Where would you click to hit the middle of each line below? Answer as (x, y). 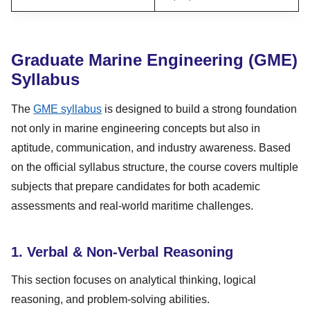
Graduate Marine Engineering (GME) (154, 60)
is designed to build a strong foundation (199, 109)
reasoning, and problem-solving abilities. (110, 299)
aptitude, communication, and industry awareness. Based (151, 147)
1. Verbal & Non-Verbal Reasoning (122, 252)
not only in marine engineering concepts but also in (136, 128)
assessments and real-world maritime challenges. (132, 206)
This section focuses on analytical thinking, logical (134, 280)
